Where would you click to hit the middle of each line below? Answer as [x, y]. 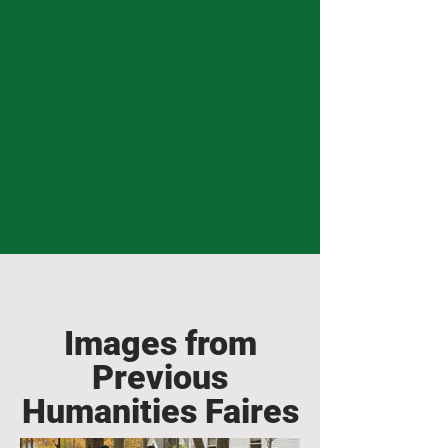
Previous [160, 376]
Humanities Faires [160, 410]
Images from [160, 342]
